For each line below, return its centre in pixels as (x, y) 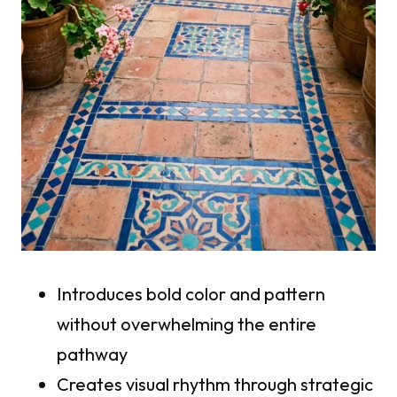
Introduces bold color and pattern (191, 294)
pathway (92, 354)
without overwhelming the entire (187, 324)
